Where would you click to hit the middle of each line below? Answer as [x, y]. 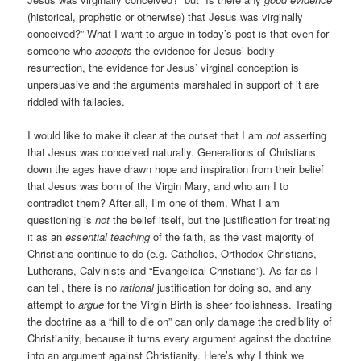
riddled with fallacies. [77, 102]
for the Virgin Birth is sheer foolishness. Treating [218, 305]
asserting [304, 135]
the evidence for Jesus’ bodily [204, 51]
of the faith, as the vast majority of [232, 237]
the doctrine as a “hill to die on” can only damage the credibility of [180, 322]
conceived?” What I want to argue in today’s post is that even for [178, 34]
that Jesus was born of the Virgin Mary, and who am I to [158, 186]
